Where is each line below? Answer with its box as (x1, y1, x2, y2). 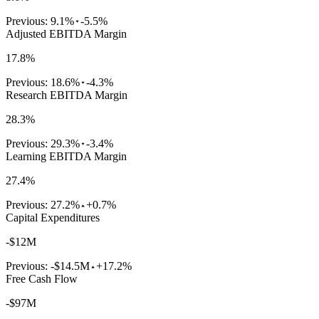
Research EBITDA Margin (6, 89, 127, 102)
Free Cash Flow (6, 273, 78, 286)
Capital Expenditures (6, 211, 100, 224)
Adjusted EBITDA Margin (6, 28, 127, 41)
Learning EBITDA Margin (6, 150, 127, 163)
